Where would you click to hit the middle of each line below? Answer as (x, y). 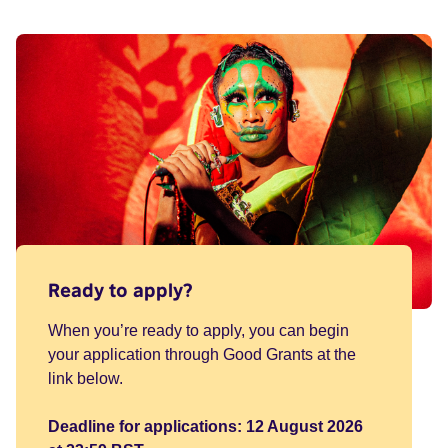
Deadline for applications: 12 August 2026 (205, 426)
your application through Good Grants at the (202, 354)
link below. (87, 378)
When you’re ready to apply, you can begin (198, 330)
